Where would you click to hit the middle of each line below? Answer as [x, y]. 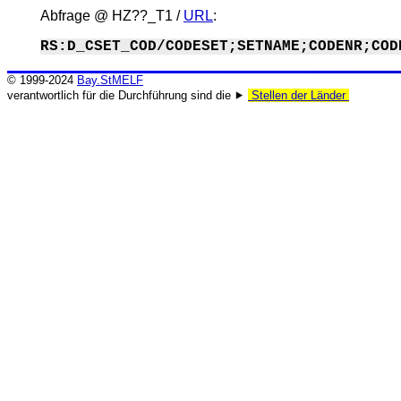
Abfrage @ [76, 15]
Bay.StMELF [110, 80]
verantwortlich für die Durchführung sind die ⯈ [128, 95]
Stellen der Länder [299, 95]
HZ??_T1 [142, 15]
